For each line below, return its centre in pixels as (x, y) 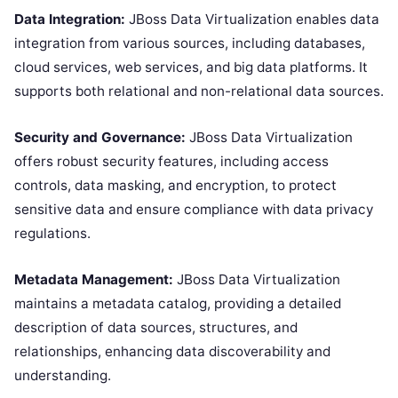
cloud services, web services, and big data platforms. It (191, 68)
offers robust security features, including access (171, 162)
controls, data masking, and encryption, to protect (175, 186)
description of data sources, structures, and (156, 328)
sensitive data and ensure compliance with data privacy (194, 210)
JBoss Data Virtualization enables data (252, 20)
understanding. (63, 376)
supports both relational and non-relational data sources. (199, 92)
